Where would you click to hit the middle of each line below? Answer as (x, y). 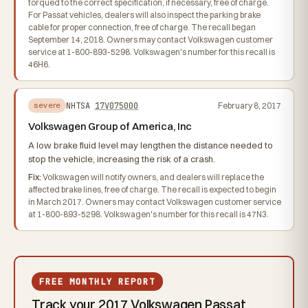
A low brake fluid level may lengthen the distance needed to (151, 145)
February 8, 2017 (250, 105)
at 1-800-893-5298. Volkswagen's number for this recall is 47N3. (148, 214)
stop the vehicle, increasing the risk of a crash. (122, 159)
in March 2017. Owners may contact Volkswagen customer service (155, 202)
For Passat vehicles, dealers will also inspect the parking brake (144, 15)
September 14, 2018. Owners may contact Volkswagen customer (151, 40)
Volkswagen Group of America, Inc (110, 126)
